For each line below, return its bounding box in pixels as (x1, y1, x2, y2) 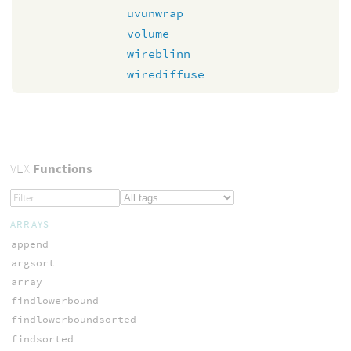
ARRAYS (9, 217, 50, 231)
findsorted (10, 331, 74, 346)
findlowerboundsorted (10, 313, 136, 327)
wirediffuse (127, 66, 204, 81)
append (10, 237, 49, 251)
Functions (29, 159, 92, 177)
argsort (10, 255, 55, 270)
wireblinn (127, 45, 190, 61)
